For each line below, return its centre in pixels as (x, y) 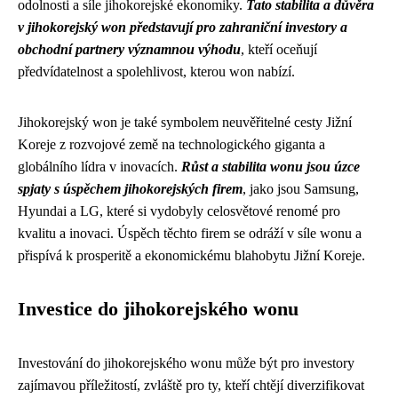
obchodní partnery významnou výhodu (129, 49)
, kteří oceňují (279, 49)
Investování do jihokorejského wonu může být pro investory (186, 363)
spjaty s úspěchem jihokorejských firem (130, 189)
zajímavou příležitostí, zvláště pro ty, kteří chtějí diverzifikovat (191, 385)
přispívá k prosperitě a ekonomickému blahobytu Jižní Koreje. (191, 255)
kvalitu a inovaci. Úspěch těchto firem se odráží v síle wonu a (190, 233)
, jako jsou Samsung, (301, 189)
